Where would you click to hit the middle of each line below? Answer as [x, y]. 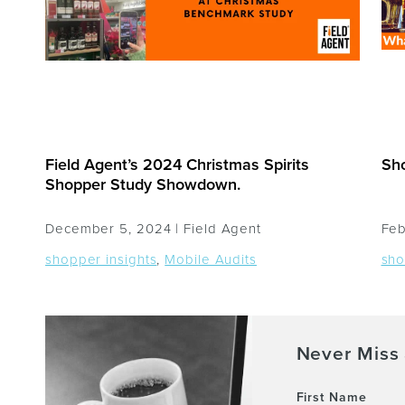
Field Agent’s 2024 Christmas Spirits [178, 165]
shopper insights [101, 259]
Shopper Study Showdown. [143, 184]
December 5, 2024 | [115, 229]
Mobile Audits [211, 259]
